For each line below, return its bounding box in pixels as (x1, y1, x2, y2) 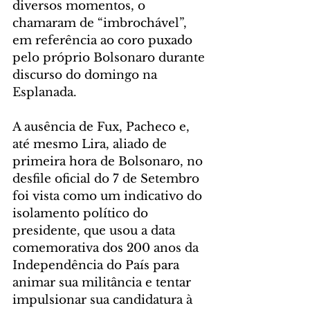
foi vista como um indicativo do (12, 189, 206, 204)
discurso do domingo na (12, 68, 161, 83)
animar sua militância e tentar (12, 275, 194, 291)
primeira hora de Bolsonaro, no (12, 154, 206, 170)
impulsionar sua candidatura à (12, 293, 196, 308)
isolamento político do (12, 206, 152, 221)
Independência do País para (12, 258, 183, 273)
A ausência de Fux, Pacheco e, (12, 120, 193, 135)
